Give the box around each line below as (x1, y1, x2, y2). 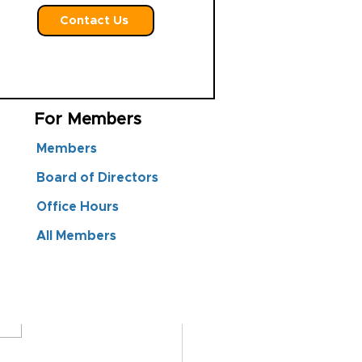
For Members (35, 112, 141, 128)
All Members (36, 229, 116, 243)
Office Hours (36, 200, 119, 214)
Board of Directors (36, 171, 158, 185)
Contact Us (60, 15, 128, 27)
